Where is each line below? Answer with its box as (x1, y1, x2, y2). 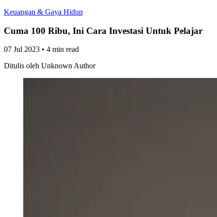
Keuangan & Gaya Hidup (4, 8, 83, 16)
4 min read (46, 45, 79, 54)
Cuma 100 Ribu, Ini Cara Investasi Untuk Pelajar (4, 25, 202, 36)
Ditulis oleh (4, 62, 39, 70)
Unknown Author (41, 62, 95, 70)
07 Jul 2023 (4, 45, 40, 54)
